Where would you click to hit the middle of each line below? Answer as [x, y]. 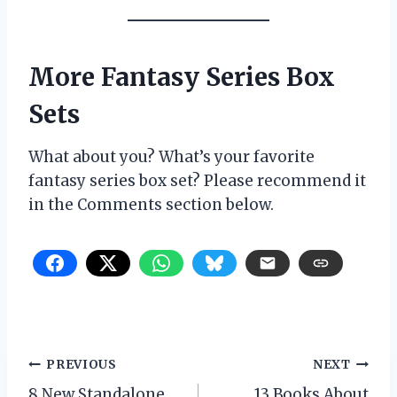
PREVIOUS [82, 364]
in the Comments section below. [151, 204]
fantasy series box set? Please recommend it [197, 180]
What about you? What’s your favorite [171, 156]
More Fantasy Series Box [182, 77]
